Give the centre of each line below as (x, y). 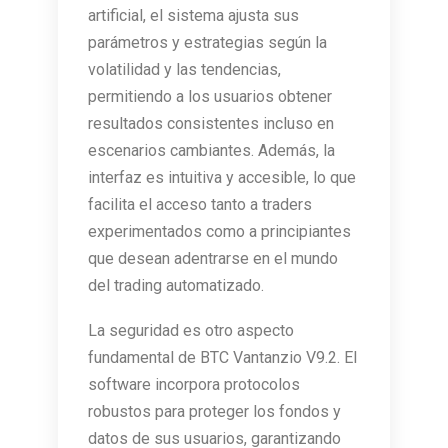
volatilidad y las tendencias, (184, 70)
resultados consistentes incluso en (211, 124)
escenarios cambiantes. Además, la (211, 151)
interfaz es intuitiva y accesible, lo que (222, 178)
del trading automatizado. (176, 286)
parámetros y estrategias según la (207, 43)
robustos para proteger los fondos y (214, 412)
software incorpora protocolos (194, 385)
